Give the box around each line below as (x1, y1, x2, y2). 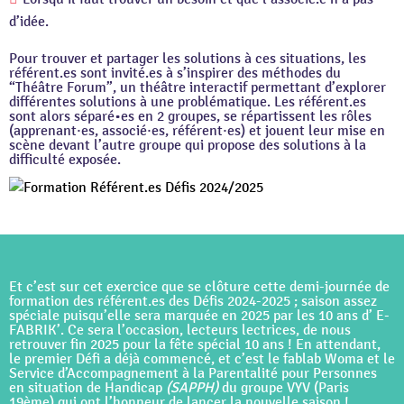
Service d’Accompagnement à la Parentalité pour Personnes (9, 364, 377, 383)
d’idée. (9, 13, 49, 32)
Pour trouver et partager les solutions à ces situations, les (9, 50, 366, 69)
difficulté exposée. (9, 151, 121, 170)
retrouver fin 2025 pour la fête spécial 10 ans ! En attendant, (9, 335, 381, 354)
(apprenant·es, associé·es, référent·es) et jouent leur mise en (9, 122, 385, 141)
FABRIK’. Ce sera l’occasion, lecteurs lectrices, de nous (9, 321, 351, 340)
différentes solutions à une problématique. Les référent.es (9, 93, 366, 112)
